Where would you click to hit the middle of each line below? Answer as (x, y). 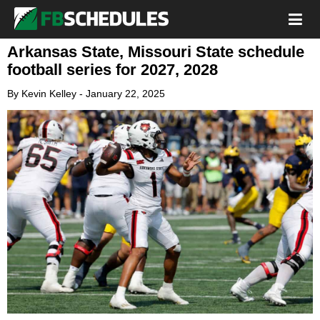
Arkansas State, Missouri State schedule (156, 52)
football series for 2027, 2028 (112, 70)
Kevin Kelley (49, 94)
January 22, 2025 (125, 94)
